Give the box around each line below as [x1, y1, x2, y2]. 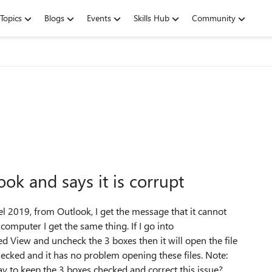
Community [192, 12, 236, 24]
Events [87, 12, 111, 24]
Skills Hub [134, 12, 169, 24]
